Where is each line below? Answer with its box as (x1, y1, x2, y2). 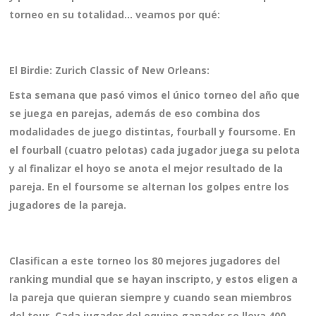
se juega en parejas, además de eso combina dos (9, 107, 261, 121)
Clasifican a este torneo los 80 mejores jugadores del (9, 254, 281, 268)
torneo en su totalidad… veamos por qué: (9, 8, 221, 22)
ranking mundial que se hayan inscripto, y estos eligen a (9, 272, 298, 286)
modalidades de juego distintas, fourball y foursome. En (9, 125, 296, 139)
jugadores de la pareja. (9, 198, 127, 212)
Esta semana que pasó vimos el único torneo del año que (9, 88, 300, 102)
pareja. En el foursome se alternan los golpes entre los (9, 180, 290, 194)
